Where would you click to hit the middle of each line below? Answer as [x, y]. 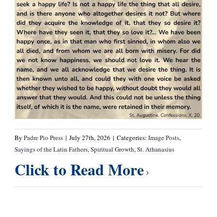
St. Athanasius [155, 149]
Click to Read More [79, 169]
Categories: [132, 137]
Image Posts [163, 137]
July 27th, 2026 [90, 137]
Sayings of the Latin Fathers [51, 149]
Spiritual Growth [112, 149]
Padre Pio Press [43, 137]
